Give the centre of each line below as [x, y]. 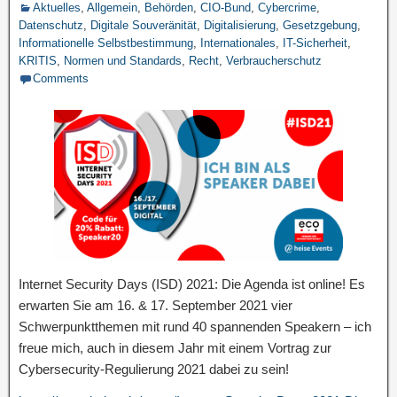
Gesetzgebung [320, 25]
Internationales [238, 43]
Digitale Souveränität [144, 25]
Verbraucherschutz [274, 61]
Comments [61, 78]
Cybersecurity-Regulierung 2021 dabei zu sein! [154, 370]
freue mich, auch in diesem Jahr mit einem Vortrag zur [175, 348]
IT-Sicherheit [315, 43]
